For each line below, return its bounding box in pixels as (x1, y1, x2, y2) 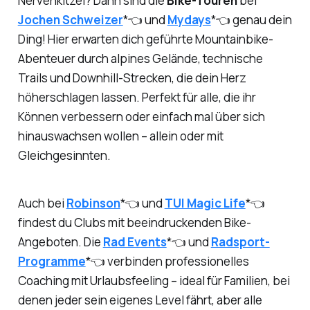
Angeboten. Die (17, 233, 103, 250)
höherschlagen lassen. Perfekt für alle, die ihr (17, 89, 256, 105)
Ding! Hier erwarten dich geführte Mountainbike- (17, 30, 273, 47)
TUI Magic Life (164, 194, 246, 211)
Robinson (66, 194, 120, 211)
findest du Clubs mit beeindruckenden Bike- (17, 214, 251, 230)
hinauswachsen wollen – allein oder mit (17, 127, 224, 144)
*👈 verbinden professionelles (85, 253, 249, 269)
